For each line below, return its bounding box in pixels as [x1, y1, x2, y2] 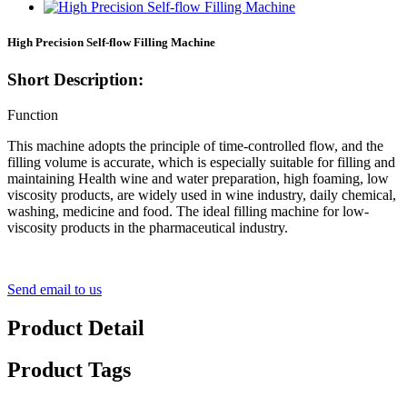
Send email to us [7, 281, 102, 297]
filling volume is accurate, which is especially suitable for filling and [7, 154, 395, 170]
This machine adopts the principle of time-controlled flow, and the [7, 137, 383, 154]
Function [7, 106, 58, 123]
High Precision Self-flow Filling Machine [7, 35, 215, 49]
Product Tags [7, 358, 131, 382]
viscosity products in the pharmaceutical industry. [7, 219, 288, 235]
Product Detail [7, 315, 144, 340]
